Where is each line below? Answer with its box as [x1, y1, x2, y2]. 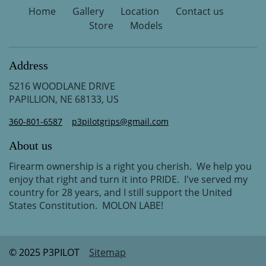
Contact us [175, 4, 224, 18]
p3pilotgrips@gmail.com [72, 115, 169, 127]
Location [120, 4, 159, 18]
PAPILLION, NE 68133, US [9, 92, 119, 106]
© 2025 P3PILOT [9, 245, 80, 259]
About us [9, 138, 52, 152]
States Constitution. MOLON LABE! [9, 198, 163, 212]
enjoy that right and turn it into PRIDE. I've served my [9, 172, 248, 186]
